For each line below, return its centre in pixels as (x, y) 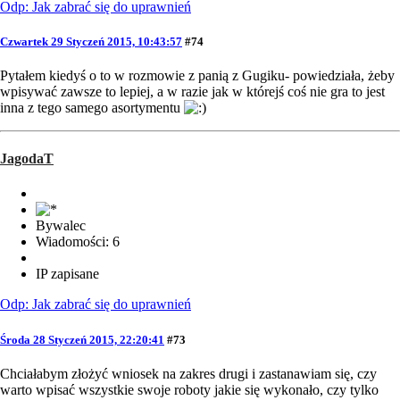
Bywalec (61, 226)
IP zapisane (67, 274)
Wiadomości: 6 (78, 242)
